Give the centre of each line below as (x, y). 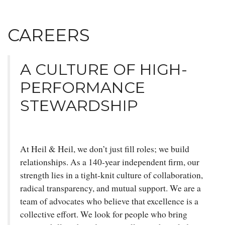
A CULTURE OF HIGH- (104, 69)
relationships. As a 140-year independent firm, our (110, 162)
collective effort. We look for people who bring (104, 214)
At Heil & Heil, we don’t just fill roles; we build (105, 149)
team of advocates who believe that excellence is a (109, 201)
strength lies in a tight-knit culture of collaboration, (111, 175)
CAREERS (49, 35)
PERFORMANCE (83, 87)
